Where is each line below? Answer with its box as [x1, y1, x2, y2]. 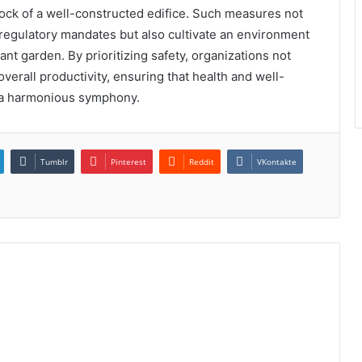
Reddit [189, 155, 214, 167]
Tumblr [40, 155, 68, 167]
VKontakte [257, 155, 297, 167]
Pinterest [111, 155, 146, 167]
